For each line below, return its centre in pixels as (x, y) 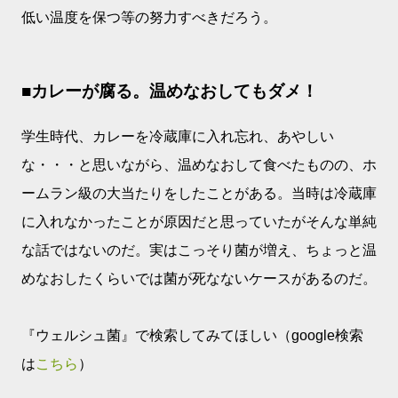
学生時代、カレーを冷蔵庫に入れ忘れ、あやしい (178, 136)
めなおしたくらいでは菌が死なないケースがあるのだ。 (199, 278)
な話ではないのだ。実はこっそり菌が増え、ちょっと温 (199, 250)
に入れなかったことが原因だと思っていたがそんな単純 (199, 221)
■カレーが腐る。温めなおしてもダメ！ (170, 92)
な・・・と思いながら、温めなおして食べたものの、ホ (199, 164)
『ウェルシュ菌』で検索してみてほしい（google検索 (192, 335)
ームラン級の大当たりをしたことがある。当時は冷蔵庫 (199, 193)
